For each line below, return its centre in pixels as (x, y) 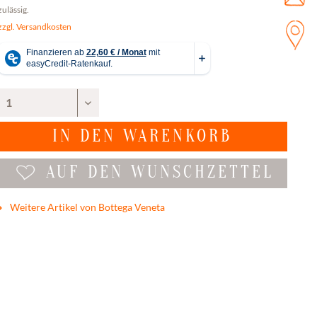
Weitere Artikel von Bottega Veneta (86, 207)
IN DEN (85, 136)
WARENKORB (178, 136)
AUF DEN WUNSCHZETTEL (160, 172)
